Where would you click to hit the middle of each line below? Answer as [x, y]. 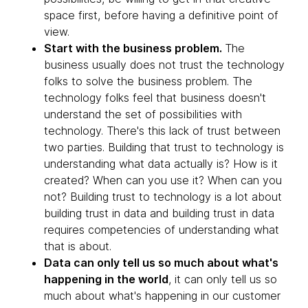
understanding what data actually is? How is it [161, 164]
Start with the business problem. [134, 48]
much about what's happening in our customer [162, 296]
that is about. [78, 246]
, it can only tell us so [223, 279]
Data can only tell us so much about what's [161, 263]
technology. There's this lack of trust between [162, 131]
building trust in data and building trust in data [159, 213]
